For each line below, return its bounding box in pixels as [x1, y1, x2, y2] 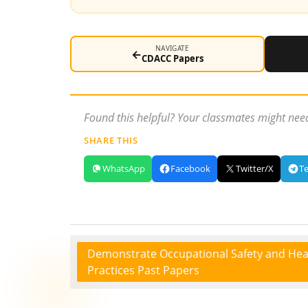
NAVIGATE [155, 43, 190, 53]
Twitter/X [236, 162, 274, 175]
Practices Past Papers [87, 263, 199, 278]
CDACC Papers [141, 52, 203, 65]
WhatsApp [102, 162, 145, 175]
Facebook [170, 162, 210, 175]
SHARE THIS [84, 134, 138, 146]
